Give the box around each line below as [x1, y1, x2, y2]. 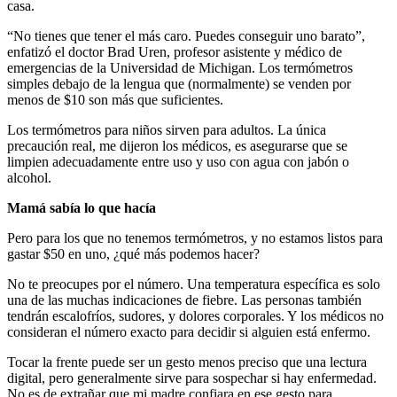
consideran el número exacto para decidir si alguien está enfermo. [7, 324, 370, 340]
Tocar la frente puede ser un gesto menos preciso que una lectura [7, 354, 367, 370]
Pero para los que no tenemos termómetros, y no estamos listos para [7, 230, 383, 246]
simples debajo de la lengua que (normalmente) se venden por [7, 76, 351, 92]
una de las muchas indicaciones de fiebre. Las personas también [7, 292, 362, 308]
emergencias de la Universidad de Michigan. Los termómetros [7, 60, 353, 76]
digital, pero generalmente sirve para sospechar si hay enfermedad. [7, 370, 377, 386]
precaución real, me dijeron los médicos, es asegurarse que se [7, 138, 347, 154]
